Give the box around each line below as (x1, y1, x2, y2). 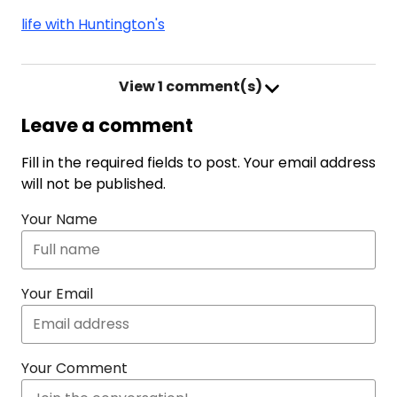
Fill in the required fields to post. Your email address (21, 152, 376, 173)
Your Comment (21, 358, 128, 378)
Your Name (21, 209, 97, 230)
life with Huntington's (21, 14, 165, 35)
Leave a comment (21, 113, 193, 138)
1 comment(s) (154, 76, 265, 97)
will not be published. (21, 174, 166, 194)
